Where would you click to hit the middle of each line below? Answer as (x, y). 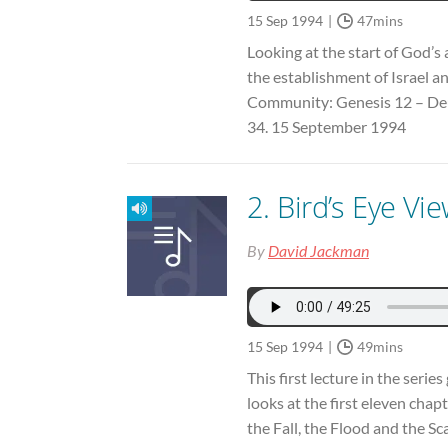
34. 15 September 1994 (326, 126)
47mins (380, 20)
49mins (380, 346)
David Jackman (318, 250)
